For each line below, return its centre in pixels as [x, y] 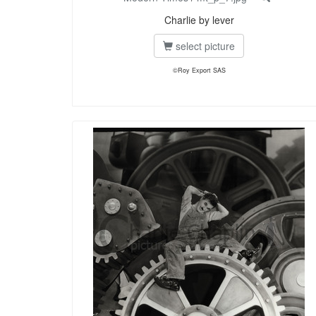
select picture [204, 46]
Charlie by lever [199, 20]
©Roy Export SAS [199, 71]
